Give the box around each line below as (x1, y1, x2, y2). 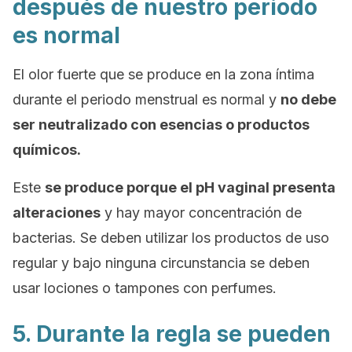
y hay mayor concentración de (101, 204, 302, 221)
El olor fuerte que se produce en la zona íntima (13, 66, 314, 82)
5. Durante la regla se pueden (13, 321, 331, 347)
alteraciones (13, 204, 101, 221)
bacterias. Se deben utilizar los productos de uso (13, 229, 329, 246)
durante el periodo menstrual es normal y (13, 91, 280, 108)
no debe (280, 91, 336, 108)
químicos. (13, 141, 81, 158)
